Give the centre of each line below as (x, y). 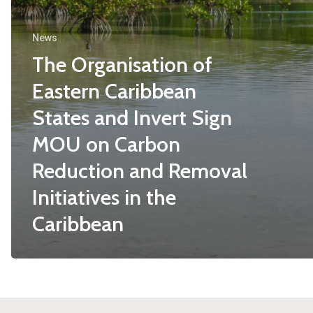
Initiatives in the (104, 197)
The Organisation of (122, 64)
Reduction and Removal (140, 170)
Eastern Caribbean (114, 91)
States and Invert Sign (132, 117)
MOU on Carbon (106, 144)
